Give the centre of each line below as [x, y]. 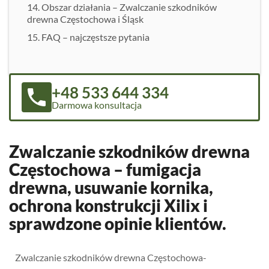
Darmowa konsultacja [97, 105]
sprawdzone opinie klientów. [118, 223]
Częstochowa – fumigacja [105, 169]
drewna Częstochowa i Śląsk [85, 19]
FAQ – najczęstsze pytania [95, 37]
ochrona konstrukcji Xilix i [108, 205]
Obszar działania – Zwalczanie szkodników [129, 7]
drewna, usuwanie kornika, [111, 187]
